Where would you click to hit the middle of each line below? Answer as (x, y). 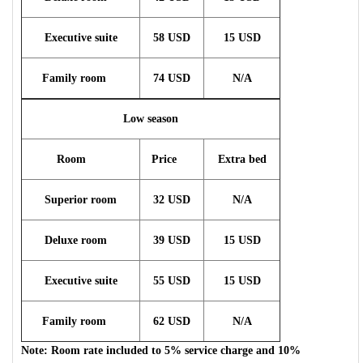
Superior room (81, 200)
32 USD (172, 200)
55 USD (172, 281)
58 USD (172, 38)
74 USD (172, 78)
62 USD (172, 321)
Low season (151, 119)
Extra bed (242, 159)
